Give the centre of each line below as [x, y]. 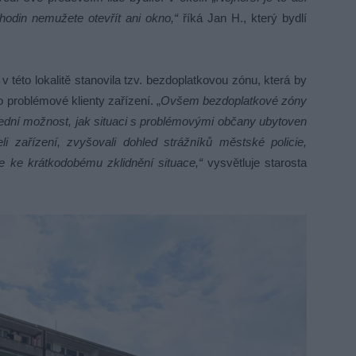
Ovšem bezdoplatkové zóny [234, 101]
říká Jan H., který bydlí [242, 18]
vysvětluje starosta [255, 163]
